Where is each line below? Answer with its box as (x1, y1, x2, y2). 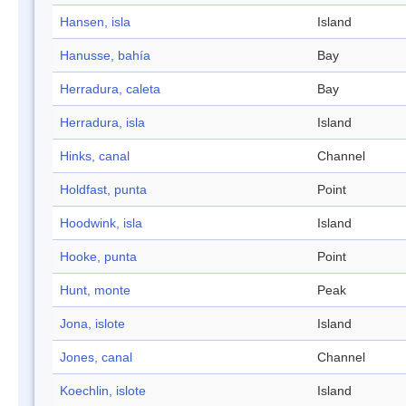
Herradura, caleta (60, 82, 160, 97)
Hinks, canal (60, 149, 130, 164)
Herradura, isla (60, 115, 145, 130)
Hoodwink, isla (60, 216, 142, 231)
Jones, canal (60, 350, 132, 365)
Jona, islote (60, 316, 125, 332)
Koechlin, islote (60, 383, 146, 399)
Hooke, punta (60, 249, 137, 265)
